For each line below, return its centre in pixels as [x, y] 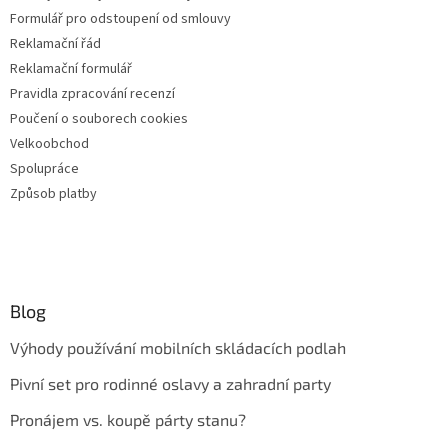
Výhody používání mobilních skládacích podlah [178, 348]
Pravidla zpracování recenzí [92, 94]
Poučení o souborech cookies [99, 119]
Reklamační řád [55, 44]
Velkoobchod [49, 144]
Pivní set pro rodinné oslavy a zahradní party [170, 384]
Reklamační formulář [71, 69]
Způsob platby [53, 194]
